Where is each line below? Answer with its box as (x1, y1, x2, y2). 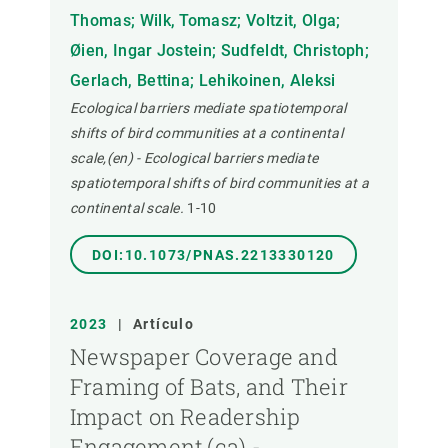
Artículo (133, 316, 195, 333)
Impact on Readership (70, 402, 301, 432)
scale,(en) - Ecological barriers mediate (70, 150, 319, 167)
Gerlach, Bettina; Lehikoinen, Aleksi (70, 71, 336, 91)
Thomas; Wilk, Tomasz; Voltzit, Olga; (70, 11, 341, 31)
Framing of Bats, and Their (70, 372, 348, 402)
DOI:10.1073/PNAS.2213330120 (92, 247, 335, 264)
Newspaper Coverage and (70, 342, 338, 372)
